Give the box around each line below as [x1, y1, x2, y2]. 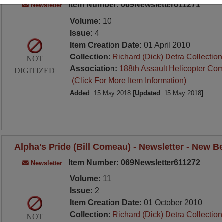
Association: [69, 64, 119, 73]
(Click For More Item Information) [69, 76, 186, 85]
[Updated [132, 89, 160, 97]
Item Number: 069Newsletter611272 [66, 158, 200, 166]
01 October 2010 [143, 198, 202, 207]
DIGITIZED [14, 66, 55, 75]
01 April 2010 [143, 41, 190, 49]
